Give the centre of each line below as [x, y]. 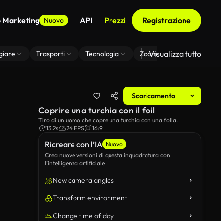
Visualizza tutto [175, 54]
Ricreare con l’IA [74, 144]
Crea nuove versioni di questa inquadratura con [108, 155]
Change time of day [83, 216]
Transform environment [90, 198]
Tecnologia [102, 54]
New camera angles [83, 180]
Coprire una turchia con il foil [97, 110]
